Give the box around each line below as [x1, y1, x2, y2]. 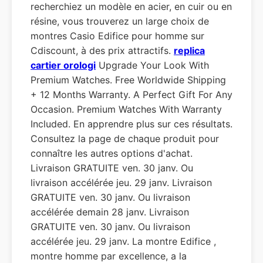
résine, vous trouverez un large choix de [31, 15, 209, 27]
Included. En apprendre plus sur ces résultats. [31, 118, 232, 130]
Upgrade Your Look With [96, 59, 209, 71]
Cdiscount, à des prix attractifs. [31, 45, 174, 56]
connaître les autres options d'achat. [31, 147, 193, 159]
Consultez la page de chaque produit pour [31, 133, 219, 144]
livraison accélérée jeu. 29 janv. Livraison [31, 177, 212, 188]
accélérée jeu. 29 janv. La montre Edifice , [31, 235, 216, 247]
